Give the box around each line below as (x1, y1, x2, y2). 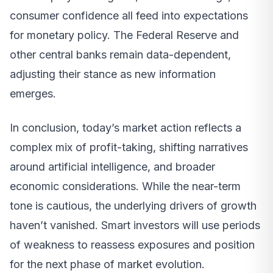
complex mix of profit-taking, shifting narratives (10, 141, 248, 154)
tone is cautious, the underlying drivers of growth (10, 199, 257, 213)
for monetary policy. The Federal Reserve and (10, 29, 239, 42)
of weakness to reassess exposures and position (10, 238, 255, 252)
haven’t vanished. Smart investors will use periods (10, 219, 260, 232)
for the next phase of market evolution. (10, 258, 205, 271)
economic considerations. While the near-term (10, 180, 241, 193)
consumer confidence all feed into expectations (10, 9, 248, 23)
